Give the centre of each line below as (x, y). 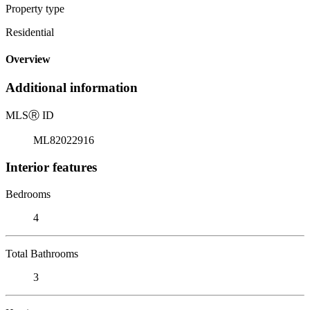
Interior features (51, 167)
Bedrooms (28, 194)
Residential (30, 32)
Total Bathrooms (42, 253)
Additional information (72, 88)
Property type (35, 8)
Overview (28, 60)
